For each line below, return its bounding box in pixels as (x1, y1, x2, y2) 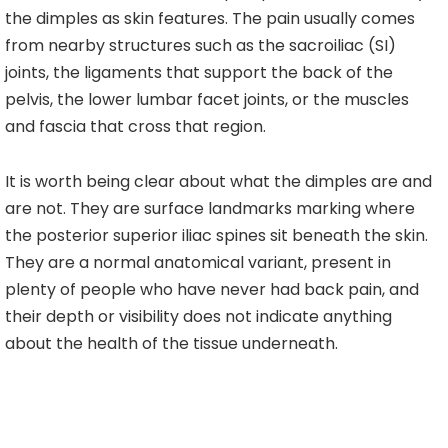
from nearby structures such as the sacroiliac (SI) (5, 34, 396, 58)
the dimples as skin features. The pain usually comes (5, 7, 415, 31)
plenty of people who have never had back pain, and (5, 278, 419, 302)
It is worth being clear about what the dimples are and (5, 170, 432, 194)
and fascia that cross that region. (5, 115, 266, 139)
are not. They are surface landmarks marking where (5, 197, 415, 221)
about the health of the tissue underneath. (5, 332, 338, 356)
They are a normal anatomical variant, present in (5, 251, 391, 275)
